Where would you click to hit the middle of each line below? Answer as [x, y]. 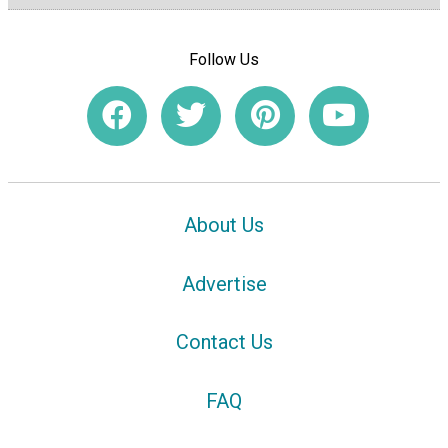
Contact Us [224, 342]
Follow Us [224, 59]
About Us [224, 224]
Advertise [224, 283]
